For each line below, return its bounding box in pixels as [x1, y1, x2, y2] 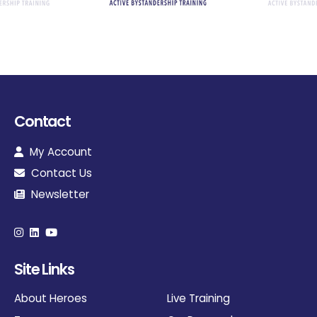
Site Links [14, 258, 74, 279]
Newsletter [28, 187, 89, 202]
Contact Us [28, 166, 92, 181]
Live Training [167, 291, 230, 306]
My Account [27, 144, 92, 160]
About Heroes [14, 291, 87, 306]
